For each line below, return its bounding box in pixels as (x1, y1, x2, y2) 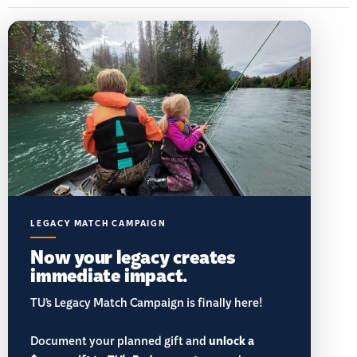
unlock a (209, 331, 254, 352)
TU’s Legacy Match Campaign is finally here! (30, 293, 262, 318)
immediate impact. (30, 260, 188, 288)
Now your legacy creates (30, 241, 235, 270)
